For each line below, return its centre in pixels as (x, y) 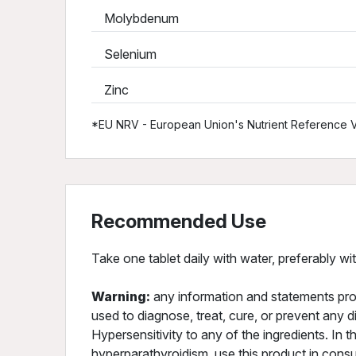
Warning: (121, 296)
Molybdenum (137, 18)
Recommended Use (179, 221)
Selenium (126, 54)
